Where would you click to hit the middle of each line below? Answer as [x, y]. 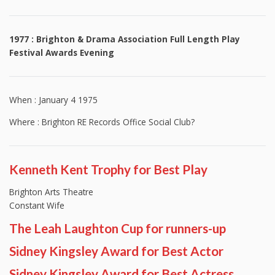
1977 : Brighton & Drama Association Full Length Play [125, 39]
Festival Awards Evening [62, 52]
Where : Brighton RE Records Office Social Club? [102, 122]
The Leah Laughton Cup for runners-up [118, 228]
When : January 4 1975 [53, 100]
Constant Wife [37, 206]
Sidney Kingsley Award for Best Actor [116, 251]
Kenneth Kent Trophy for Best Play [108, 169]
